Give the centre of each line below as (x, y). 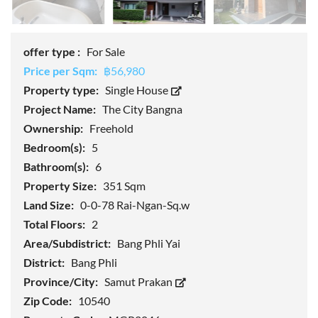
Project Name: (61, 109)
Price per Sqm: (61, 71)
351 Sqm (124, 186)
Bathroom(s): (57, 167)
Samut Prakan (139, 282)
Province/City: (62, 282)
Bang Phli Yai (149, 243)
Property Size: (61, 186)
